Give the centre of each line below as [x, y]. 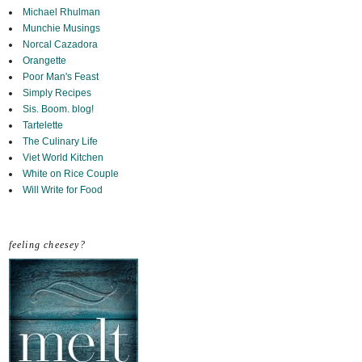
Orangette [44, 61]
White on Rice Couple [70, 174]
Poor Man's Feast [60, 77]
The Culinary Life [60, 142]
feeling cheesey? [47, 245]
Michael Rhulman [61, 13]
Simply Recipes [57, 93]
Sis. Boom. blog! [58, 109]
